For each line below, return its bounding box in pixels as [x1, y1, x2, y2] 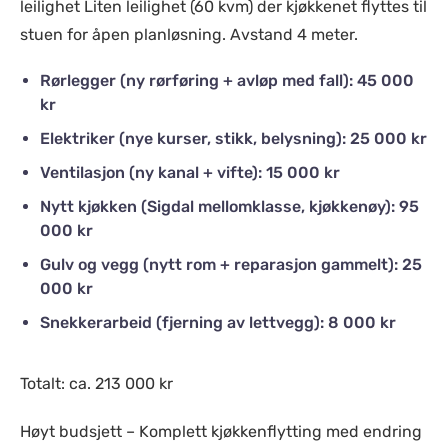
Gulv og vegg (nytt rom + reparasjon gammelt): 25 [40, 255, 422, 274]
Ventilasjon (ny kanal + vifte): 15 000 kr [40, 163, 340, 182]
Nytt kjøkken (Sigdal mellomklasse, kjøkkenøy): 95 [40, 197, 419, 216]
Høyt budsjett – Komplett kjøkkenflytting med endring [20, 422, 422, 441]
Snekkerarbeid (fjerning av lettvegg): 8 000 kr [40, 313, 396, 332]
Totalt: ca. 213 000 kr [20, 374, 173, 393]
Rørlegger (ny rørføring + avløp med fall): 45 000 [40, 71, 414, 90]
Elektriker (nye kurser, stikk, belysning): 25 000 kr [40, 129, 427, 148]
